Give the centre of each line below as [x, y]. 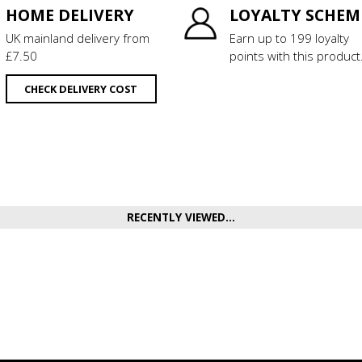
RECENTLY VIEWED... [181, 218]
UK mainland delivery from [77, 38]
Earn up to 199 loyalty [289, 38]
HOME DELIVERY [69, 15]
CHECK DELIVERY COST [81, 89]
